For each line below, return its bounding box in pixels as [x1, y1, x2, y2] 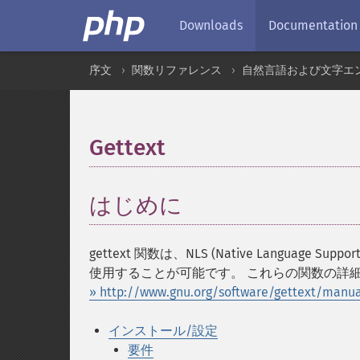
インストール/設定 [108, 323, 218, 338]
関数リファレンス [132, 63, 222, 77]
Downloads [179, 18, 243, 33]
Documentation [268, 18, 358, 33]
